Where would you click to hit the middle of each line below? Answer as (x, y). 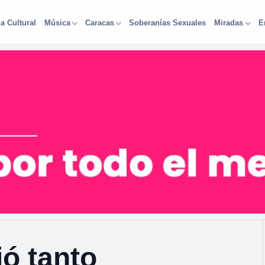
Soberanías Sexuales (168, 22)
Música (57, 22)
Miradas (229, 22)
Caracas (99, 22)
